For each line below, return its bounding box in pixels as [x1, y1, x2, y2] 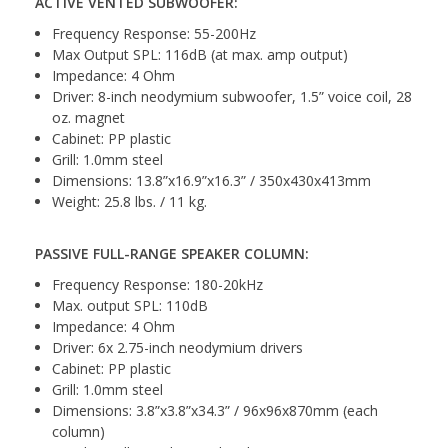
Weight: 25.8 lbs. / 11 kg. [52, 191, 207, 211]
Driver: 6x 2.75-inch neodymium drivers [52, 337, 303, 357]
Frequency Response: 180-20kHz [52, 274, 263, 294]
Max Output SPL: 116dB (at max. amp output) [52, 44, 348, 64]
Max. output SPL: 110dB [52, 295, 208, 315]
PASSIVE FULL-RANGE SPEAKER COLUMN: [35, 243, 309, 263]
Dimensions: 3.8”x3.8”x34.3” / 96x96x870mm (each [52, 400, 378, 420]
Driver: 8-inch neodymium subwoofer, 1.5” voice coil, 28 [52, 86, 412, 106]
